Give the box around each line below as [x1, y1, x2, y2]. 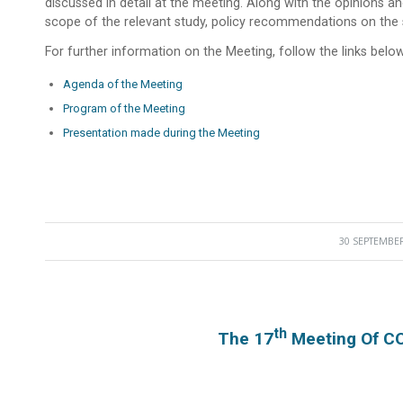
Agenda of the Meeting [63, 77, 183, 92]
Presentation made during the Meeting [63, 126, 260, 140]
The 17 [218, 328, 274, 350]
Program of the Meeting [63, 102, 185, 116]
